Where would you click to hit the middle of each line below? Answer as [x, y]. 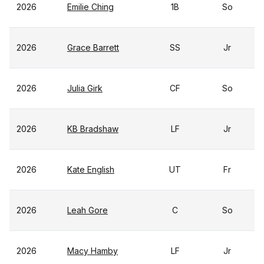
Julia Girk [85, 88]
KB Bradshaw [93, 129]
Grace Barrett [93, 47]
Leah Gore [88, 210]
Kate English [91, 169]
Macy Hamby [93, 251]
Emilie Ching [90, 7]
